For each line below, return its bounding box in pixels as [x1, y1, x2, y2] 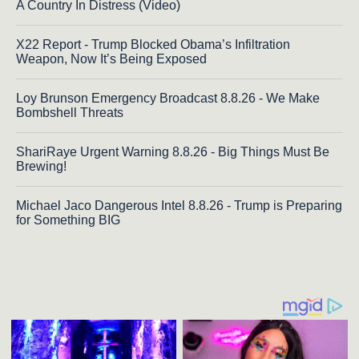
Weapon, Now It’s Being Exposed [16, 52, 207, 67]
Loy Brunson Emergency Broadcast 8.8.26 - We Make [16, 91, 320, 106]
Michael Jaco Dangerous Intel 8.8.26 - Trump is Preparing [16, 199, 342, 213]
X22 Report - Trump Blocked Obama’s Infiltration [16, 38, 290, 52]
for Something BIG [16, 213, 120, 228]
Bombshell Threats [16, 106, 123, 120]
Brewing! [16, 159, 67, 174]
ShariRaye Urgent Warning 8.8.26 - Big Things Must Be [16, 145, 329, 159]
